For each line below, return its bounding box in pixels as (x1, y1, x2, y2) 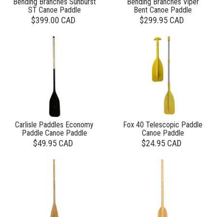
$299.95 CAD (139, 15, 184, 25)
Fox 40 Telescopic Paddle (123, 120, 202, 129)
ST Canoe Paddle (28, 5, 81, 15)
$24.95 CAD (141, 138, 182, 148)
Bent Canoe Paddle (134, 5, 192, 15)
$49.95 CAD (33, 138, 73, 148)
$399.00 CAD (31, 15, 76, 25)
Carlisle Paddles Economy (15, 120, 93, 129)
